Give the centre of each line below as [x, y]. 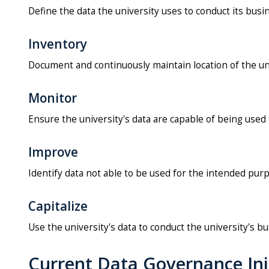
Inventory [58, 44]
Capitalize [58, 206]
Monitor [53, 98]
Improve [53, 152]
